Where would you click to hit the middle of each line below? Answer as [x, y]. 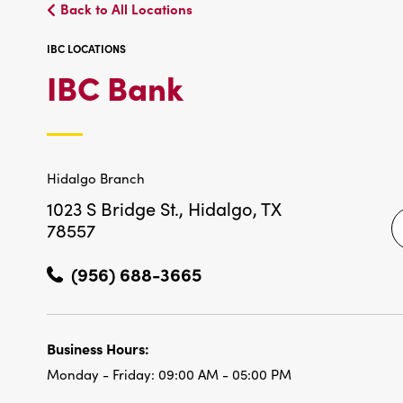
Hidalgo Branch [96, 179]
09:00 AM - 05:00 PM [225, 375]
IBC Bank [115, 87]
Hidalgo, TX [235, 209]
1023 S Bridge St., [117, 209]
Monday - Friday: [103, 375]
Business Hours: [98, 349]
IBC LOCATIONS [86, 49]
